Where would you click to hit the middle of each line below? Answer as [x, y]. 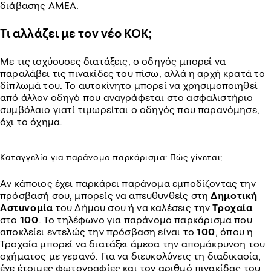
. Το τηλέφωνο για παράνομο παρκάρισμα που [145, 220]
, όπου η [234, 232]
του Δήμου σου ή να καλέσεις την [133, 207]
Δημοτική [234, 195]
